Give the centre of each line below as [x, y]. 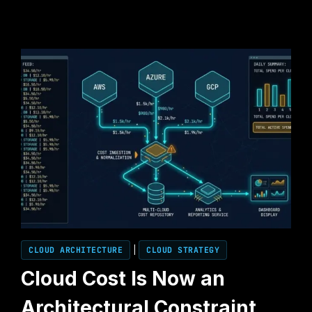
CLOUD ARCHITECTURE [76, 250]
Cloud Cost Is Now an [123, 279]
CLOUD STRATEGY [183, 250]
